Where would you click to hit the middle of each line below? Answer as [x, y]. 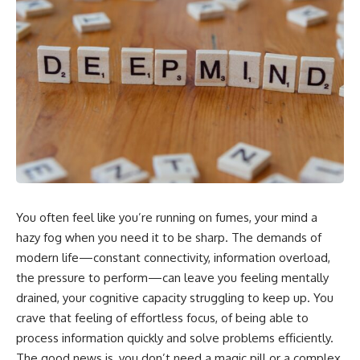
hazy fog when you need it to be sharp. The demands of [169, 237]
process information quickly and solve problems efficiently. [175, 337]
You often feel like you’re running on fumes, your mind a [167, 217]
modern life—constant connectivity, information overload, [173, 257]
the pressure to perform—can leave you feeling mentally [172, 277]
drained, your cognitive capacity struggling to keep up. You [175, 297]
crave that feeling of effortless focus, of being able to [162, 317]
